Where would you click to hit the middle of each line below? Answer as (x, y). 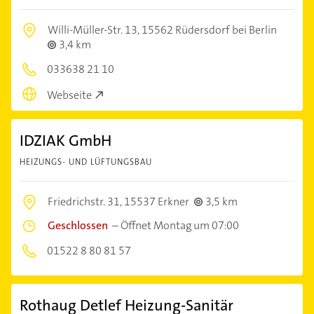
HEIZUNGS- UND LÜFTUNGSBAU (86, 162)
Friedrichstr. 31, (86, 201)
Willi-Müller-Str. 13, (95, 29)
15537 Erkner (157, 201)
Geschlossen (78, 225)
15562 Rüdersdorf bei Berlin (209, 29)
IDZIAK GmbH (66, 140)
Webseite (69, 95)
